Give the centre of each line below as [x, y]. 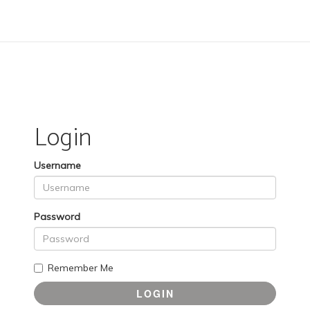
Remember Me [81, 268]
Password [57, 217]
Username [57, 165]
